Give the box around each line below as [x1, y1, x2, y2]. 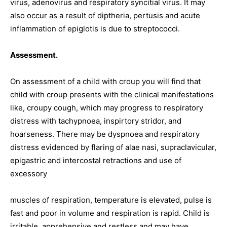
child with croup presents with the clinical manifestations [10, 90, 214, 99]
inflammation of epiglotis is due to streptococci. [10, 24, 180, 33]
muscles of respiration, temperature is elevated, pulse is [10, 195, 212, 205]
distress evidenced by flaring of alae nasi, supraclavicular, [10, 142, 216, 152]
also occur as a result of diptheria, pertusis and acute [10, 11, 200, 20]
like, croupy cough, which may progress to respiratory [10, 103, 203, 112]
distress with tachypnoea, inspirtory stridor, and [10, 116, 181, 126]
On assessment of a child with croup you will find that [10, 77, 201, 86]
